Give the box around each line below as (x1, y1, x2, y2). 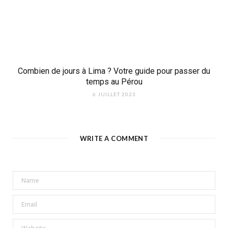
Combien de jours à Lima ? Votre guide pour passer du (18, 66, 210, 76)
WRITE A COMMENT (79, 134, 149, 143)
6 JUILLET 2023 (92, 91, 136, 98)
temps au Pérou (85, 77, 142, 87)
